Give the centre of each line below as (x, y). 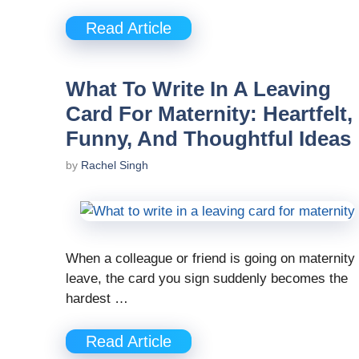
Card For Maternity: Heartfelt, (209, 114)
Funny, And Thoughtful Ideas (208, 139)
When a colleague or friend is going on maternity (210, 259)
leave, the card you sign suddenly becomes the (207, 279)
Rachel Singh (115, 165)
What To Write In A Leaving (198, 89)
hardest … (97, 299)
